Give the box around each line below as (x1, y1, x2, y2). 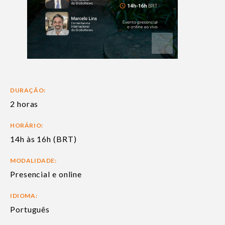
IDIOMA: (10, 192, 38, 200)
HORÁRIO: (10, 122, 43, 130)
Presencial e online (10, 169, 82, 179)
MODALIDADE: (10, 157, 57, 165)
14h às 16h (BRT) (10, 134, 77, 144)
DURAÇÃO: (10, 86, 46, 94)
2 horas (10, 99, 39, 109)
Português (10, 204, 50, 214)
